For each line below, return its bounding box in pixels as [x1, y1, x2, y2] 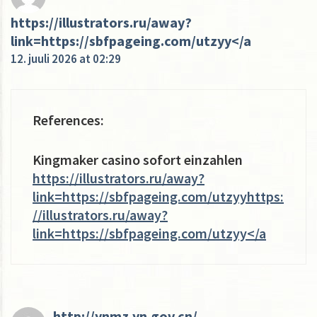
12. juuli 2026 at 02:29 [11, 50, 121, 67]
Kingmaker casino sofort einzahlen [33, 150, 243, 168]
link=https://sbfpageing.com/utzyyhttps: [33, 187, 284, 205]
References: [33, 110, 104, 129]
